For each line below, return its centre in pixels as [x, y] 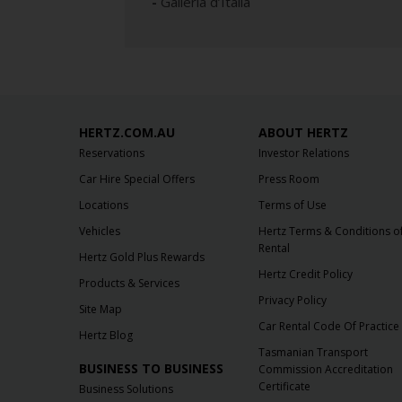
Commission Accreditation [325, 370]
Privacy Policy [292, 301]
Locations [104, 205]
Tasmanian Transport [313, 353]
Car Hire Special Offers [137, 179]
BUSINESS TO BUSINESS [151, 369]
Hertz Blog [106, 336]
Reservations [112, 153]
